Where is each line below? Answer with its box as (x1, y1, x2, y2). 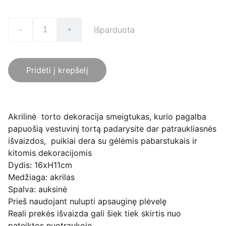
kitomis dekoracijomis (8, 148, 92, 158)
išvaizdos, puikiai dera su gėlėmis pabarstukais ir (8, 136, 197, 146)
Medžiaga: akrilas (8, 172, 75, 182)
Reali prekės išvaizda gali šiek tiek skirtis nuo (8, 208, 181, 218)
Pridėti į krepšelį (26, 65, 88, 75)
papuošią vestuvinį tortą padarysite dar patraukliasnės (8, 124, 216, 134)
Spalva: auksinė (8, 184, 67, 194)
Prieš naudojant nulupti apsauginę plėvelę (8, 196, 166, 206)
